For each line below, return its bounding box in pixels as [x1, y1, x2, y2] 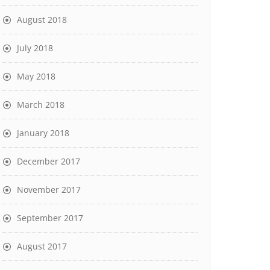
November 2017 [17, 184, 81, 195]
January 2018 [17, 127, 69, 139]
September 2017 [17, 212, 83, 224]
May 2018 [17, 71, 55, 82]
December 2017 [17, 155, 80, 167]
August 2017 [17, 240, 67, 252]
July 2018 [17, 42, 53, 54]
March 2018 [17, 99, 64, 110]
